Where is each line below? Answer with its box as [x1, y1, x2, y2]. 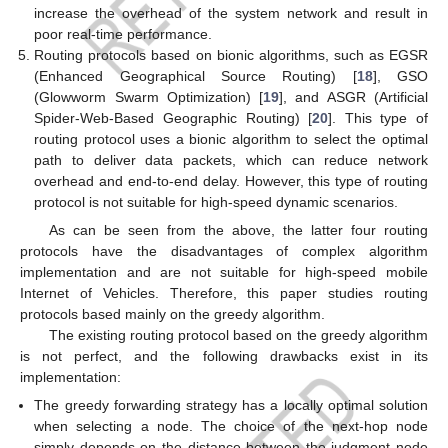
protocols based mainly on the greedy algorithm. [20, 306, 325, 323]
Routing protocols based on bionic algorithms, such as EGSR [34, 47, 428, 63]
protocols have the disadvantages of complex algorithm [20, 243, 428, 260]
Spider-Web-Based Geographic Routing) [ [34, 110, 313, 126]
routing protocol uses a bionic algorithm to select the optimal [34, 131, 428, 147]
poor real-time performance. [34, 26, 213, 42]
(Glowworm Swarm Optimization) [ [34, 89, 264, 105]
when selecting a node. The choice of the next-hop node [34, 418, 428, 435]
